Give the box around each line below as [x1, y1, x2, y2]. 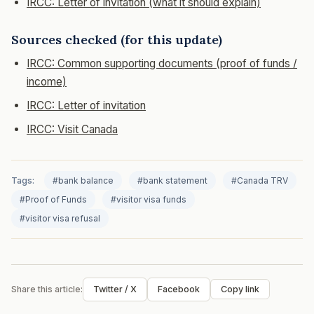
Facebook [158, 283, 200, 294]
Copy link [221, 284, 259, 294]
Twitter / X [93, 283, 137, 294]
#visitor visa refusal [20, 212, 100, 224]
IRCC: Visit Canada [27, 122, 118, 136]
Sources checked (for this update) [11, 31, 222, 48]
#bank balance [53, 175, 114, 186]
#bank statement [137, 175, 207, 186]
